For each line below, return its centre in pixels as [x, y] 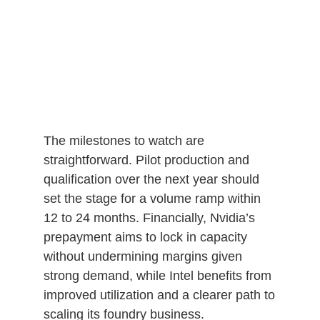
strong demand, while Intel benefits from [157, 275]
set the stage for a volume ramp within [152, 198]
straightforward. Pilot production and [146, 160]
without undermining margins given [142, 256]
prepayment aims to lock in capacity [145, 237]
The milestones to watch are [124, 140]
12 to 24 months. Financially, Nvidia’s [149, 217]
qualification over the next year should [151, 179]
